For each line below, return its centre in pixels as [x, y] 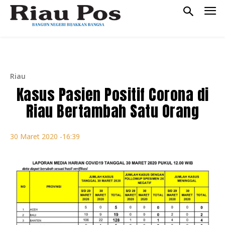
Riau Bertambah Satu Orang [113, 111]
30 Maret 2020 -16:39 [45, 137]
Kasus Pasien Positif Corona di [113, 94]
